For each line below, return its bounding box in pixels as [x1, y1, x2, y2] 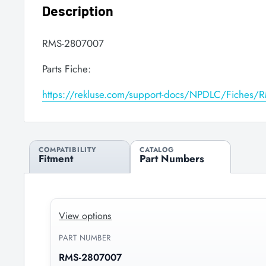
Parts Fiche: [42, 61, 91, 76]
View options [59, 208, 112, 223]
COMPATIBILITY [38, 144, 97, 154]
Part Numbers [139, 151, 204, 166]
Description [42, 2, 113, 20]
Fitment [38, 151, 73, 166]
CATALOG [139, 144, 175, 154]
